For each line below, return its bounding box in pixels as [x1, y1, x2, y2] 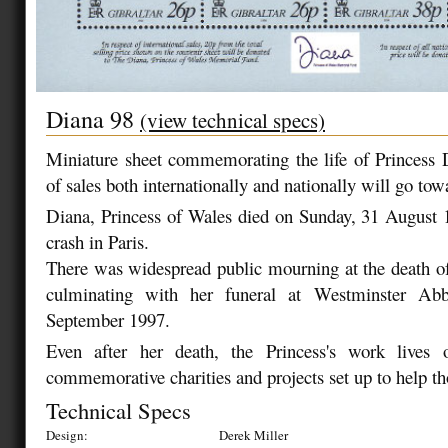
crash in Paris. [46, 229, 149, 255]
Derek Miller [219, 426, 288, 445]
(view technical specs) [140, 106, 325, 135]
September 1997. [46, 307, 170, 333]
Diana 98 [46, 102, 140, 136]
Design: [46, 426, 88, 445]
